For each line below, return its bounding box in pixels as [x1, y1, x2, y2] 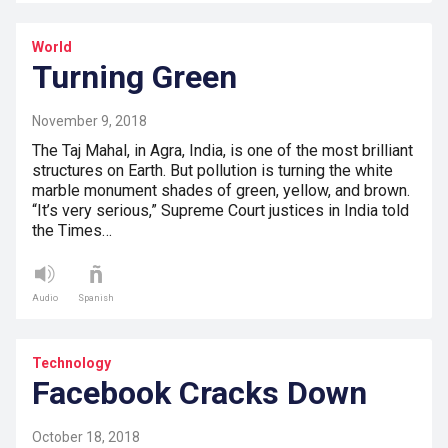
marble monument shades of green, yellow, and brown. [32, 181, 410, 201]
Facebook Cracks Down [32, 374, 367, 413]
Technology [32, 355, 111, 372]
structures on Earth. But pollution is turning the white [32, 161, 393, 181]
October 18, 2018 [32, 429, 140, 446]
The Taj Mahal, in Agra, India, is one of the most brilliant [32, 141, 413, 161]
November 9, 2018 [32, 113, 147, 130]
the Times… [32, 221, 112, 241]
